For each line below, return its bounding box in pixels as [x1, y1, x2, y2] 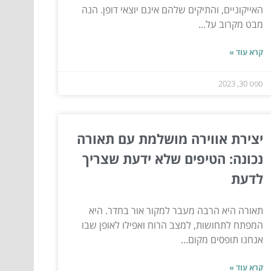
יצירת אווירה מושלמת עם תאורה [76, 129, 263, 148]
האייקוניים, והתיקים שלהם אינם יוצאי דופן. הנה [81, 3, 263, 17]
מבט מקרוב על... [198, 18, 263, 31]
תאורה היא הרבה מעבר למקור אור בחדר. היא [88, 204, 263, 218]
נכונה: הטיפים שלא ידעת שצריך [82, 149, 263, 168]
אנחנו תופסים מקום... [180, 233, 263, 247]
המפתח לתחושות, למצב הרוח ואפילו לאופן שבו [81, 218, 263, 232]
